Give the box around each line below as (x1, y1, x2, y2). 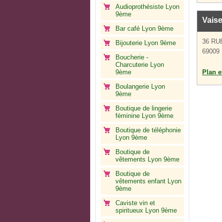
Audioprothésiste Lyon (115, 3, 179, 10)
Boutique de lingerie (115, 105, 172, 112)
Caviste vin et (115, 199, 155, 207)
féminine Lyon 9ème (115, 112, 173, 119)
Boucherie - (115, 54, 148, 61)
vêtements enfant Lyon (115, 177, 181, 185)
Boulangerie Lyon (115, 83, 165, 90)
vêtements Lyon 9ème (115, 156, 179, 163)
